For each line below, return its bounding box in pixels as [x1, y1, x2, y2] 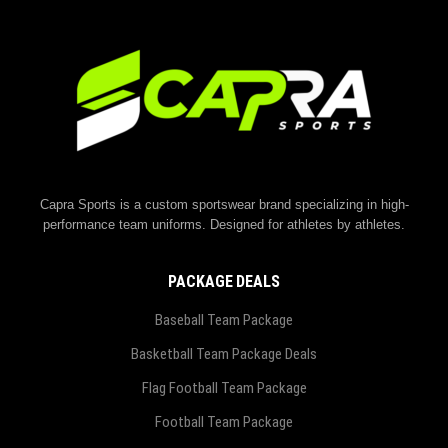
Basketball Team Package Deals [131, 345, 317, 363]
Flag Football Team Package [141, 379, 307, 397]
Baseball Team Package [155, 311, 293, 329]
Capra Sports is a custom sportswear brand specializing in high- [39, 197, 409, 212]
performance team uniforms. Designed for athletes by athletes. [43, 217, 405, 232]
